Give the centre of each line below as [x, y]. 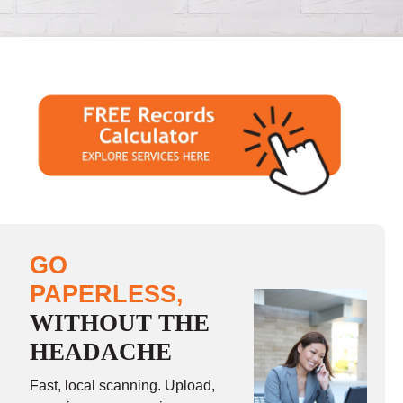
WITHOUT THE [120, 322]
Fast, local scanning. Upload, [123, 385]
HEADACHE [101, 351]
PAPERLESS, [107, 293]
